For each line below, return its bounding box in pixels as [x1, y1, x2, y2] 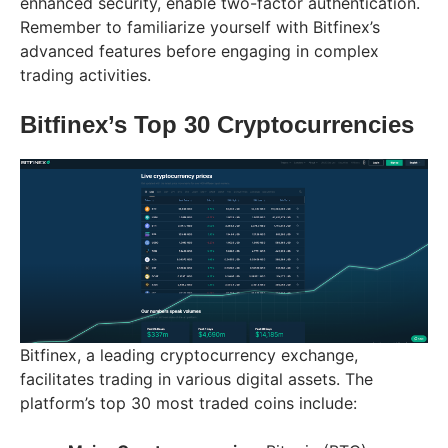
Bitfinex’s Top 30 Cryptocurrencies [20, 111, 414, 139]
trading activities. [20, 65, 151, 86]
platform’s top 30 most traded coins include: [20, 393, 357, 414]
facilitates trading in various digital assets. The [20, 369, 373, 390]
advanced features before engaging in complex [20, 41, 379, 62]
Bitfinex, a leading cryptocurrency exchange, [20, 345, 358, 366]
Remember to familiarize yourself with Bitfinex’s [20, 17, 380, 38]
